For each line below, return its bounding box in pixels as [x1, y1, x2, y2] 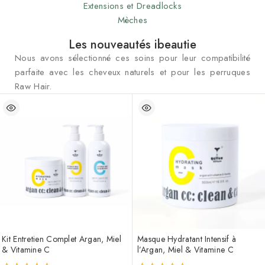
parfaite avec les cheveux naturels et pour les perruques [15, 65, 250, 79]
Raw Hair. [15, 79, 52, 93]
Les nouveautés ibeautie [69, 35, 196, 53]
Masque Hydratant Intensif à [137, 232, 237, 245]
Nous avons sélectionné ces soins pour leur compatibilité [15, 51, 250, 64]
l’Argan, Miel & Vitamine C [137, 243, 234, 256]
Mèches [117, 13, 148, 27]
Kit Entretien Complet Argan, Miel [2, 232, 121, 245]
